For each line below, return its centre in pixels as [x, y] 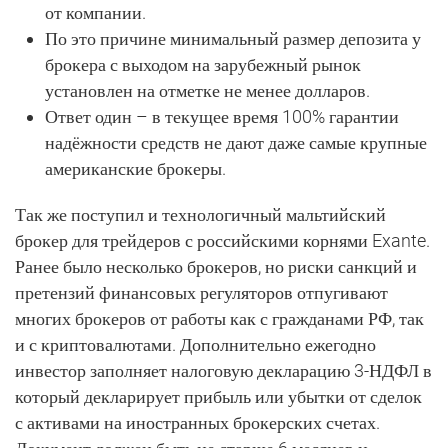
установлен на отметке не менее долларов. [207, 90]
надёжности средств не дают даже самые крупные [236, 142]
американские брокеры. [135, 168]
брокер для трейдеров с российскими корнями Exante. [222, 240]
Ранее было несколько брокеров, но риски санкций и [216, 266]
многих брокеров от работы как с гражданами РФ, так [219, 318]
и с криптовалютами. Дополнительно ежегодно [195, 344]
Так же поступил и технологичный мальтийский [200, 214]
